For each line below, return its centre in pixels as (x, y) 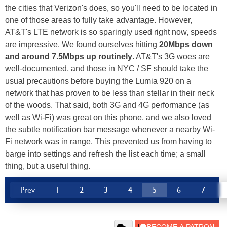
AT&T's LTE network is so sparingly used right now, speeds (111, 32)
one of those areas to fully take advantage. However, (99, 20)
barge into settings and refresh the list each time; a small (105, 154)
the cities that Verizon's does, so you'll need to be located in (111, 8)
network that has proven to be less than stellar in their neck (110, 93)
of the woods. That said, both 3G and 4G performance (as (107, 105)
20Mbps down (185, 44)
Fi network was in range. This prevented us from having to (108, 141)
